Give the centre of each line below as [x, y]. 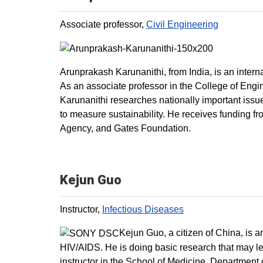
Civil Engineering [182, 25]
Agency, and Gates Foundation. [125, 128]
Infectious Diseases [143, 209]
